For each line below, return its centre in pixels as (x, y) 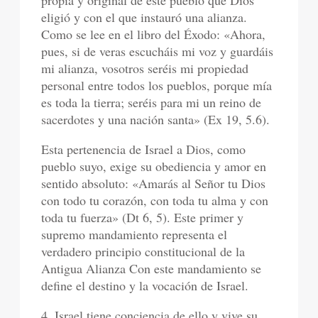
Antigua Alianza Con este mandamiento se (152, 268)
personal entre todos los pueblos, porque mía (157, 85)
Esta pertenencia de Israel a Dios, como (144, 149)
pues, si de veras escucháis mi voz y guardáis (158, 51)
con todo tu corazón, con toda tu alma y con (155, 200)
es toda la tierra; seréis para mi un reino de (152, 102)
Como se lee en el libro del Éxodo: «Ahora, (154, 34)
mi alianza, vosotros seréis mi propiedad (145, 68)
